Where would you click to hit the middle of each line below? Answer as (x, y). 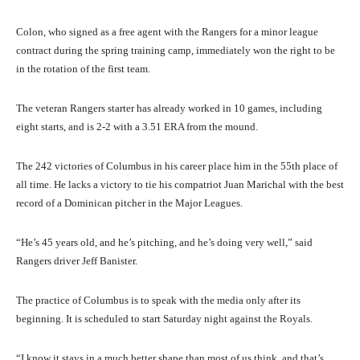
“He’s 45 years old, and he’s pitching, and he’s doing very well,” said (164, 243)
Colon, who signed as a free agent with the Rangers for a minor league (167, 32)
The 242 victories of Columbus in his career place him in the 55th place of (177, 166)
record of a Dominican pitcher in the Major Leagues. (129, 203)
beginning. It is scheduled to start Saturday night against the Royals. (164, 319)
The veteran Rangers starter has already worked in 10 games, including (169, 108)
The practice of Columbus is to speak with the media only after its (158, 301)
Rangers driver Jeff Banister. (77, 261)
